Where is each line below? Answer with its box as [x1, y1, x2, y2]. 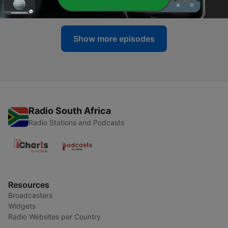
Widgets [8, 202, 36, 211]
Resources [8, 180, 49, 190]
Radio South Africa [28, 105, 111, 117]
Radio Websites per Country [8, 212, 101, 221]
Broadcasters [8, 191, 52, 200]
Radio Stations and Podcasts [28, 118, 124, 127]
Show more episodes [73, 34, 155, 44]
